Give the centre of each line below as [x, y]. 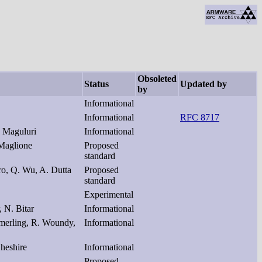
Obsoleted [157, 78]
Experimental [109, 194]
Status [96, 84]
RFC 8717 [200, 117]
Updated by [204, 84]
